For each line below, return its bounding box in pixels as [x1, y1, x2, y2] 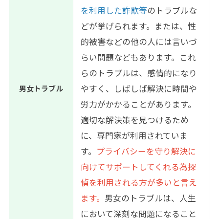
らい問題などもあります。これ [80, 51, 196, 64]
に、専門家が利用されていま [80, 130, 188, 142]
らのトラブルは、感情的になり [80, 67, 197, 79]
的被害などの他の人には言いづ [80, 36, 197, 48]
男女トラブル [19, 83, 63, 94]
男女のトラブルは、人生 [104, 192, 196, 204]
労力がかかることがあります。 [80, 98, 196, 110]
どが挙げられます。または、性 [80, 20, 196, 32]
